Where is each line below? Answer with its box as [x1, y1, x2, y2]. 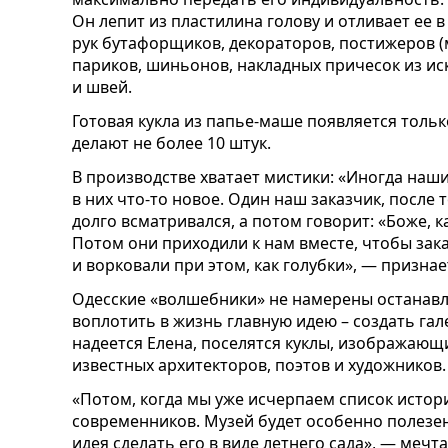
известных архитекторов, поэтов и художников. [72, 354, 446, 376]
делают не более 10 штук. [72, 132, 271, 154]
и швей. [72, 76, 132, 98]
